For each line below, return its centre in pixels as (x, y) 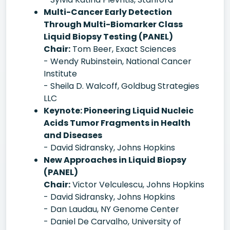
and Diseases (73, 135)
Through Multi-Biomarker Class (113, 24)
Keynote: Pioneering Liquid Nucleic (119, 111)
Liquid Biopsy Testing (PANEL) (108, 37)
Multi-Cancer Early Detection (108, 12)
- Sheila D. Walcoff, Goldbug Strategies (121, 86)
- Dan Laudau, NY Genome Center (111, 209)
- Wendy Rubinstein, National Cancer (118, 61)
